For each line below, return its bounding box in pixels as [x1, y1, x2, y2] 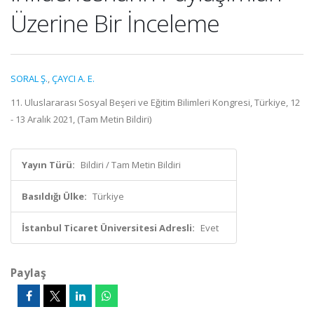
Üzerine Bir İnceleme [11, 7, 219, 39]
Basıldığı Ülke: [22, 190, 87, 203]
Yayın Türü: [22, 158, 75, 171]
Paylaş [11, 265, 46, 280]
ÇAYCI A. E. [52, 72, 95, 85]
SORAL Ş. [11, 72, 48, 85]
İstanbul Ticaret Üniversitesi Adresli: [22, 221, 195, 234]
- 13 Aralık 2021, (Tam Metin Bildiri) [11, 113, 151, 125]
